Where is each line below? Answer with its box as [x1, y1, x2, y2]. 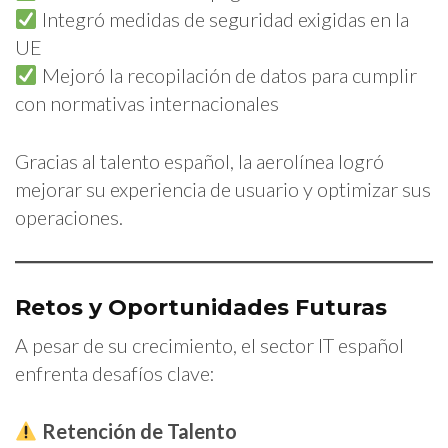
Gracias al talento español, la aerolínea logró [15, 148, 384, 173]
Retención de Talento [41, 418, 237, 443]
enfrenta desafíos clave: [15, 360, 215, 385]
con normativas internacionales [15, 90, 279, 115]
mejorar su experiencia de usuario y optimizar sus [15, 176, 431, 201]
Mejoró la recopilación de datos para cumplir [37, 62, 417, 87]
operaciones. [15, 204, 123, 229]
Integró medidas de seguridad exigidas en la [37, 6, 409, 31]
